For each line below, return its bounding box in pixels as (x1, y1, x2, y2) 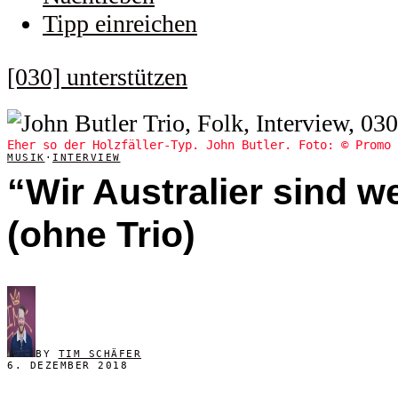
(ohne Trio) (7, 212, 195, 255)
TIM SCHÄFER (58, 348, 141, 361)
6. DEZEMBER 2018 (7, 360, 128, 372)
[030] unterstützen (7, 62, 187, 91)
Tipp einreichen (43, 10, 197, 38)
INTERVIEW (52, 151, 121, 163)
